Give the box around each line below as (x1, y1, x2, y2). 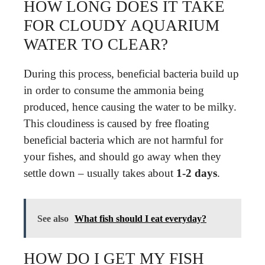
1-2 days (176, 167, 217, 179)
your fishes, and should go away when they (24, 150, 221, 163)
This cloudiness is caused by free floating (24, 117, 209, 130)
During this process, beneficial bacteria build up (24, 67, 239, 80)
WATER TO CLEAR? (24, 35, 168, 53)
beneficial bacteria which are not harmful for (24, 134, 223, 146)
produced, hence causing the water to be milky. (24, 101, 237, 113)
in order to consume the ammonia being (24, 84, 204, 96)
